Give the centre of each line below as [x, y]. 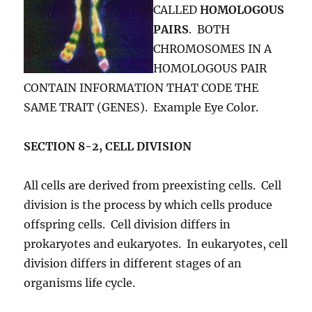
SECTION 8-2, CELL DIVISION [108, 147]
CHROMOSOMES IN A [213, 49]
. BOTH [210, 30]
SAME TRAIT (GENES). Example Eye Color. [141, 108]
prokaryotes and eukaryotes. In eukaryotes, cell [156, 244]
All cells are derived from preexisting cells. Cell [153, 186]
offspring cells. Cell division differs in [127, 225]
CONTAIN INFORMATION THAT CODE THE [141, 88]
